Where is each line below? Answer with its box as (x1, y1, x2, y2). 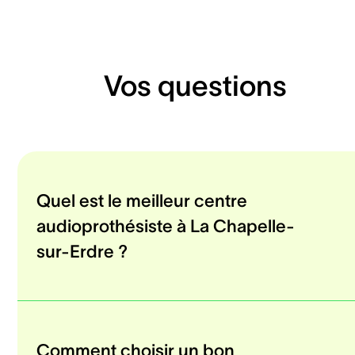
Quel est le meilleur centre (36, 191, 247, 211)
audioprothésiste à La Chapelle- (36, 216, 295, 236)
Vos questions (103, 69, 287, 101)
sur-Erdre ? (36, 242, 128, 261)
